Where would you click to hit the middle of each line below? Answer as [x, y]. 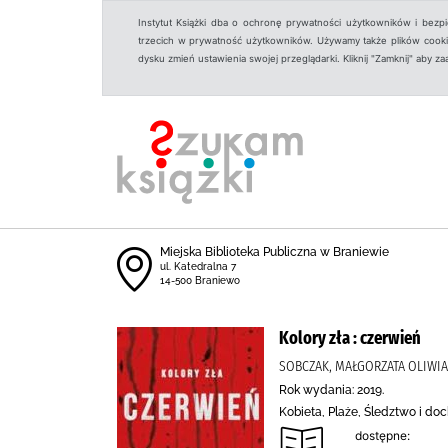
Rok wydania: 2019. [331, 390]
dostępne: [382, 435]
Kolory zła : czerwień [350, 338]
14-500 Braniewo [200, 280]
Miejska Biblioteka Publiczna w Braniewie [274, 252]
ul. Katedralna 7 [198, 266]
